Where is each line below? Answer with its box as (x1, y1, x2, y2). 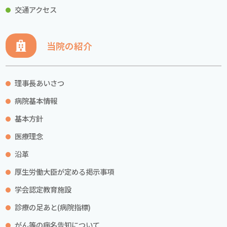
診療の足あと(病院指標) (15, 202, 91, 213)
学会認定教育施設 (15, 184, 72, 195)
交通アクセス (15, 4, 57, 15)
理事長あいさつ (15, 78, 65, 89)
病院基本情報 (15, 95, 58, 106)
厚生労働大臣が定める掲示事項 (15, 166, 115, 177)
